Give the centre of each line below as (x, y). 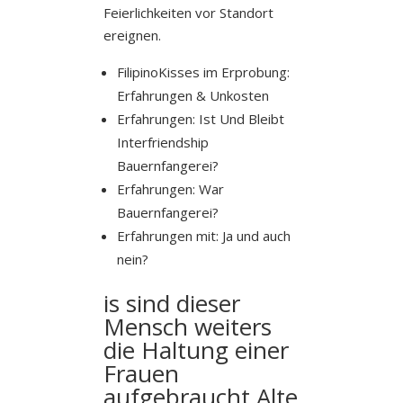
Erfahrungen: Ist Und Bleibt (200, 118)
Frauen (141, 373)
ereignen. (132, 35)
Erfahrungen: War (170, 188)
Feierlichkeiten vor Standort (188, 12)
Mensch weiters (187, 326)
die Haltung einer (196, 349)
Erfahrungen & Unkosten (193, 95)
